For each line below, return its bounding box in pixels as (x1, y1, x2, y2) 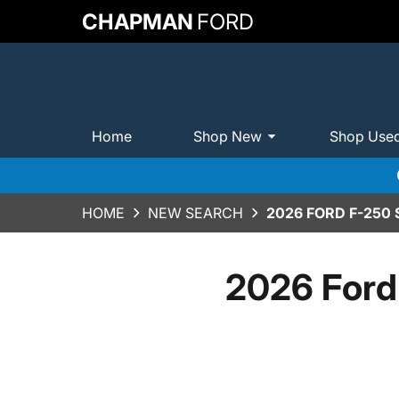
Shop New (193, 126, 262, 145)
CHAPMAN (82, 8, 193, 35)
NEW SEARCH (148, 204, 243, 222)
